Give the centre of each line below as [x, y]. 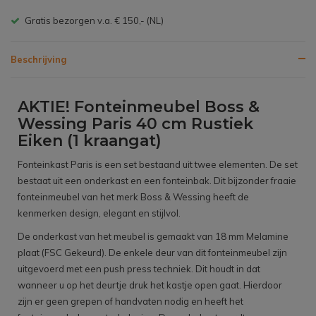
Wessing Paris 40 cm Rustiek [135, 124]
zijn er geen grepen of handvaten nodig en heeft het [130, 302]
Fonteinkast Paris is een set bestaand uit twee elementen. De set [158, 165]
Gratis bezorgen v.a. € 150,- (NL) [94, 21]
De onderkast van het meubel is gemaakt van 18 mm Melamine [153, 237]
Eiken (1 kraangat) [90, 141]
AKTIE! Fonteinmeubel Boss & [139, 107]
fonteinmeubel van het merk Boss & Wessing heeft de [133, 197]
